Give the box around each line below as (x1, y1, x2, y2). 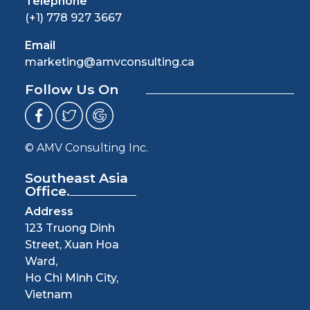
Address (24, 205, 73, 219)
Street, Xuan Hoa (24, 238, 119, 252)
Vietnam (24, 288, 73, 302)
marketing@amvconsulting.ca (24, 55, 194, 69)
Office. (24, 183, 70, 200)
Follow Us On (24, 81, 146, 98)
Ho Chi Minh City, (24, 271, 118, 285)
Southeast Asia (24, 170, 128, 187)
